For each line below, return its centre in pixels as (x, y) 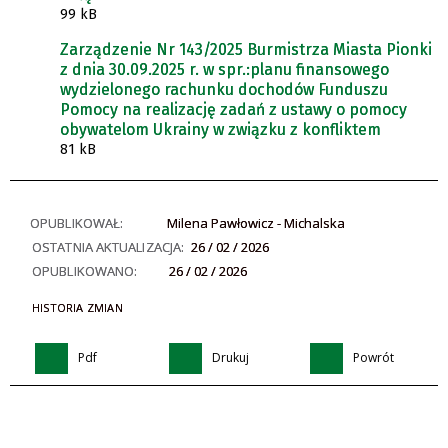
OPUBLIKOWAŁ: (77, 222)
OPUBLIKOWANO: (85, 270)
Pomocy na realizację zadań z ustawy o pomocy (233, 109)
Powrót (373, 357)
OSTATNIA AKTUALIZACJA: (108, 246)
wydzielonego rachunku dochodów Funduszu (224, 89)
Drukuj (230, 357)
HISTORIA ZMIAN (77, 307)
